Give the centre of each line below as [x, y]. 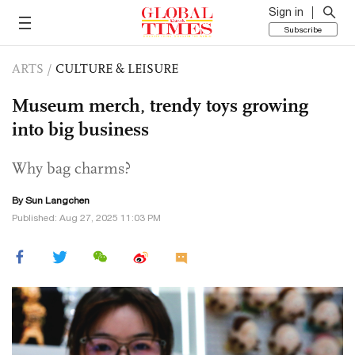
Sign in [286, 12]
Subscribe [303, 29]
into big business [80, 129]
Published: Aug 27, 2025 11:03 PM [86, 218]
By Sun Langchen [51, 200]
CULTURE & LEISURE [117, 69]
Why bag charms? [71, 168]
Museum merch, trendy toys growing [160, 105]
